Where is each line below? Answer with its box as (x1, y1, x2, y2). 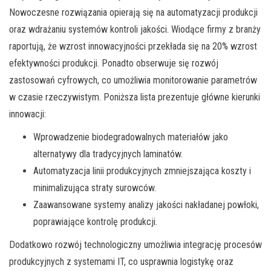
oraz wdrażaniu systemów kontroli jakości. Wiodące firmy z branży (9, 24, 261, 36)
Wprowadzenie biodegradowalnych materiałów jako (33, 131, 228, 143)
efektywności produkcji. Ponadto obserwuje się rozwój (9, 57, 218, 70)
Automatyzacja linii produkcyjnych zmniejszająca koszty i (33, 165, 251, 177)
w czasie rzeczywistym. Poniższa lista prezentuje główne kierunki (9, 91, 260, 103)
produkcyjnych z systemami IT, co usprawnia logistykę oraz (9, 256, 233, 268)
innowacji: (9, 108, 46, 120)
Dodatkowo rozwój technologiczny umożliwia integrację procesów (9, 239, 262, 251)
